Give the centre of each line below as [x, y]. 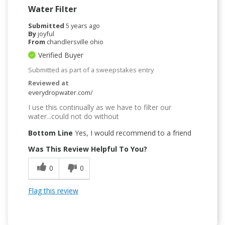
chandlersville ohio [75, 42]
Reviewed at [48, 83]
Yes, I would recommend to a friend [132, 133]
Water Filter [52, 9]
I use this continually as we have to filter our [100, 107]
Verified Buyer [61, 55]
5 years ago [83, 26]
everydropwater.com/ [61, 93]
